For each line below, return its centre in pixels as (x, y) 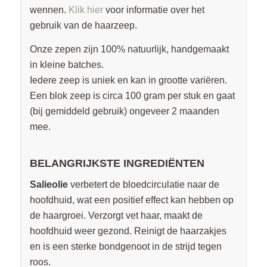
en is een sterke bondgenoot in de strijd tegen (125, 247)
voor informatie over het (153, 10)
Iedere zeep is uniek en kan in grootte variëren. (128, 80)
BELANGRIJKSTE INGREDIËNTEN (117, 163)
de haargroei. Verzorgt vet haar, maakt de (116, 216)
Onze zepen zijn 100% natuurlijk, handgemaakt (129, 49)
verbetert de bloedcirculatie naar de (145, 185)
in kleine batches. (66, 64)
